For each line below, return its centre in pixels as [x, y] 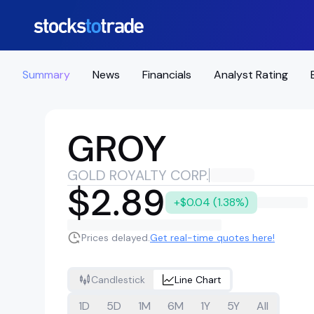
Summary [46, 74]
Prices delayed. [116, 238]
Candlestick [118, 280]
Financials [167, 74]
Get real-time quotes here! [212, 238]
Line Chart [198, 280]
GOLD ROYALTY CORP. [138, 175]
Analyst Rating [251, 74]
